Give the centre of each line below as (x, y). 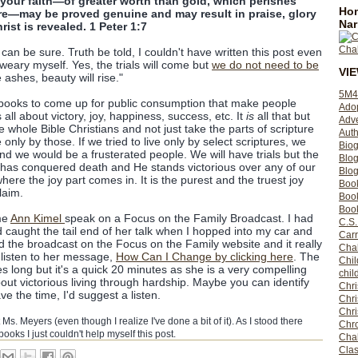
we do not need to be (265, 65)
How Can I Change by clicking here (205, 257)
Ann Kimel (38, 218)
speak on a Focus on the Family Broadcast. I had (189, 218)
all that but (282, 116)
